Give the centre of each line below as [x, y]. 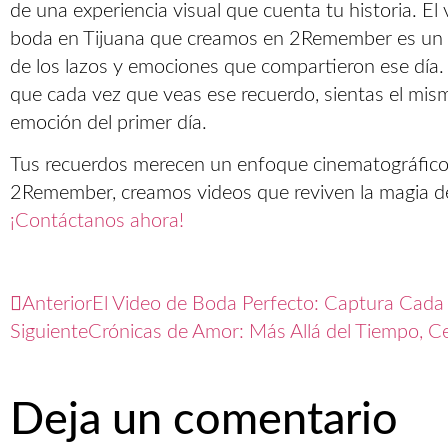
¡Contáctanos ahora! [97, 221]
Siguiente [49, 331]
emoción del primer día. [108, 123]
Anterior [57, 303]
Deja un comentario [204, 420]
